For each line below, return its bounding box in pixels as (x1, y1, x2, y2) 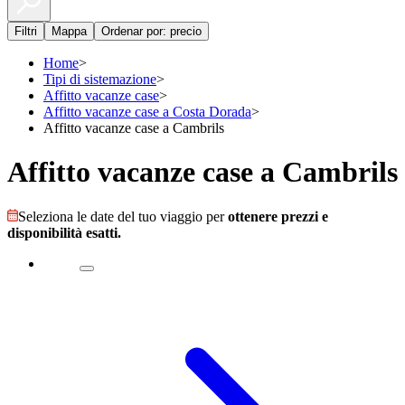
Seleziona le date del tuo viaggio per (18, 208, 228, 224)
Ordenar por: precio (101, 24, 202, 38)
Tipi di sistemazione (43, 71, 156, 87)
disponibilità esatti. (7, 224, 121, 240)
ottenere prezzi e (228, 208, 328, 224)
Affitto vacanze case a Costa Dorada (43, 104, 251, 119)
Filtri (14, 24, 37, 38)
